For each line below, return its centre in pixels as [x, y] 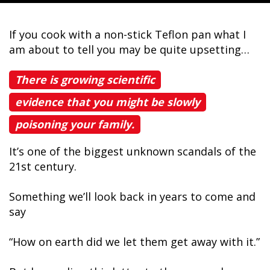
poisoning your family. [75, 124]
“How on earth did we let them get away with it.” [134, 242]
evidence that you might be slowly [108, 102]
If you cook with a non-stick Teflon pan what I [127, 34]
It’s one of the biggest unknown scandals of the [133, 151]
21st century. [43, 166]
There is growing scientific [85, 80]
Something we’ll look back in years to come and [132, 196]
